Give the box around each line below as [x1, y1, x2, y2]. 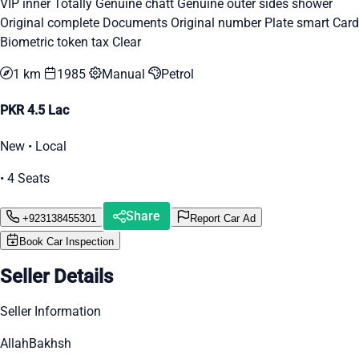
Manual [102, 66, 148, 82]
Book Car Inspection [19, 236, 114, 248]
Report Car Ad [190, 212, 256, 224]
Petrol [161, 66, 194, 82]
